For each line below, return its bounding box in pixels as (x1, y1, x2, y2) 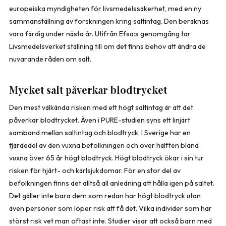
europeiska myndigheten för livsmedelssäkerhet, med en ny (9, 4, 201, 13)
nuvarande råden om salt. (9, 54, 91, 64)
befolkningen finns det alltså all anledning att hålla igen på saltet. (9, 178, 214, 188)
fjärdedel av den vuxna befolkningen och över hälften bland (9, 140, 199, 150)
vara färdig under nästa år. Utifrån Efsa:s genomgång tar (9, 29, 191, 38)
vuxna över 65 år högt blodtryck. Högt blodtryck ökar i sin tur (9, 153, 204, 162)
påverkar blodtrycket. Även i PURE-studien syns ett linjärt (9, 115, 190, 125)
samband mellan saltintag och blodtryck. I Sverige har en (9, 128, 191, 137)
